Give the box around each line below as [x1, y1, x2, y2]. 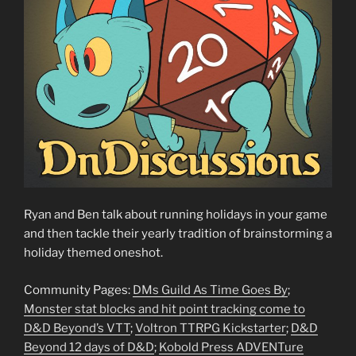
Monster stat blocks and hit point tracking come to [24, 301, 305, 316]
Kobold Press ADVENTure [159, 339, 304, 354]
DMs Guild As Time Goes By [133, 282, 288, 297]
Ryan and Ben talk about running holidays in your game [24, 207, 327, 222]
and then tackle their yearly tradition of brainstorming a [24, 226, 332, 242]
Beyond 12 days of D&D [24, 339, 154, 354]
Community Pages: [24, 282, 133, 297]
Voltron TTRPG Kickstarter [135, 320, 286, 335]
